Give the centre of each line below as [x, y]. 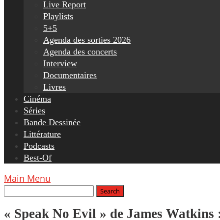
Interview [60, 63]
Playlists [58, 16]
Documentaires [70, 75]
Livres [55, 87]
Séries [34, 110]
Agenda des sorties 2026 [87, 40]
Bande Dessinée [52, 122]
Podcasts [39, 146]
